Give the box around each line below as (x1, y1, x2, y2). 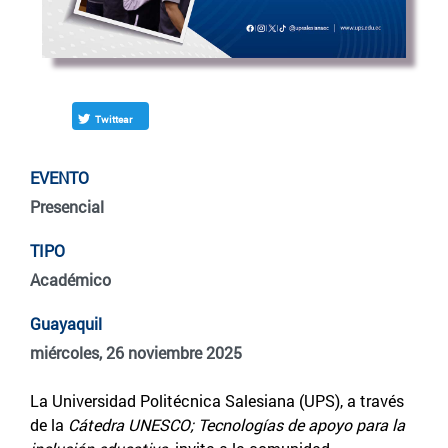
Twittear (95, 112, 132, 126)
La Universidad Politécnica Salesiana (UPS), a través (30, 389, 404, 411)
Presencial (30, 195, 104, 217)
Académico (30, 268, 111, 290)
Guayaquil (30, 312, 102, 334)
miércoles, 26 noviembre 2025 (30, 341, 242, 363)
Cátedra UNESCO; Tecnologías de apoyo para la (68, 413, 405, 435)
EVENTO (30, 166, 89, 188)
